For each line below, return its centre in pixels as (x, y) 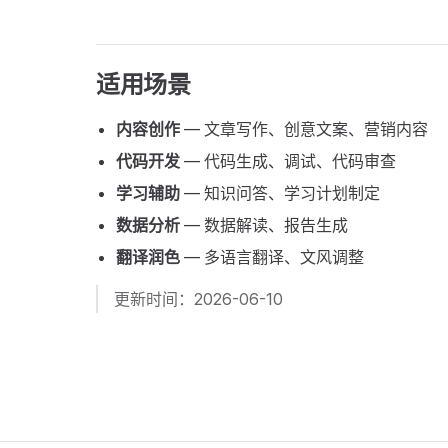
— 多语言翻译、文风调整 (272, 257)
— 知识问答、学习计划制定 (280, 193)
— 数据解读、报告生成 (264, 225)
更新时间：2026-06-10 (198, 299)
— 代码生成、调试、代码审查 (288, 161)
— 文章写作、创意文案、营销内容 (304, 129)
